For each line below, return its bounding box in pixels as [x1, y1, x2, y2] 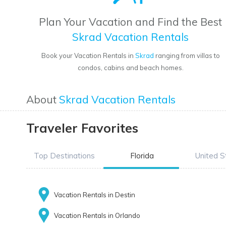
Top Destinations [33, 151, 95, 161]
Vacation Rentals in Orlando [54, 211, 140, 220]
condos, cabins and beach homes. [77, 64, 184, 72]
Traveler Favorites [26, 120, 138, 136]
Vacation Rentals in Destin [54, 191, 135, 199]
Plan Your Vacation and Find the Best [39, 15, 222, 29]
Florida [130, 151, 154, 161]
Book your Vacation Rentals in [41, 51, 135, 60]
